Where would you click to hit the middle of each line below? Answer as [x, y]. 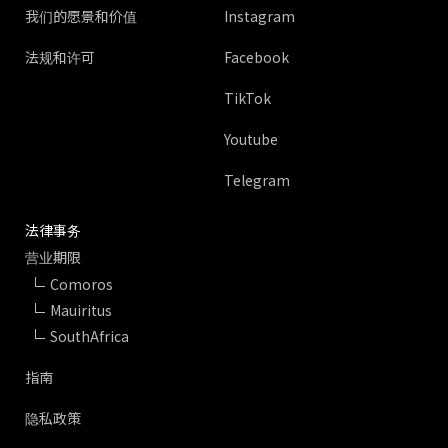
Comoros [81, 284]
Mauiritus [81, 310]
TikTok [247, 98]
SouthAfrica [89, 336]
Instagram [259, 16]
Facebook [256, 57]
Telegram [257, 180]
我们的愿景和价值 [81, 16]
